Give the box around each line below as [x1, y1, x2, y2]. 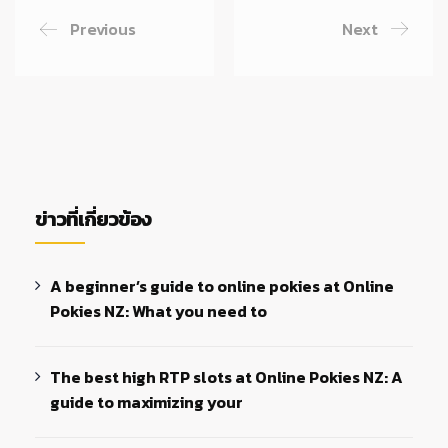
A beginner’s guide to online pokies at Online [50, 273, 395, 298]
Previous [70, 16, 136, 41]
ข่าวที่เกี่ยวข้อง [35, 203, 151, 234]
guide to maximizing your [50, 389, 244, 414]
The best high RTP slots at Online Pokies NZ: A [50, 364, 404, 389]
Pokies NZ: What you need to [50, 298, 268, 323]
